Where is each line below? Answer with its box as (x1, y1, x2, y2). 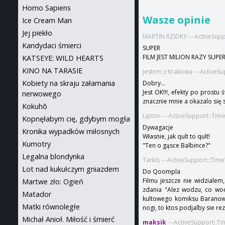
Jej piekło (22, 28, 52, 38)
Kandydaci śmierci (22, 41, 81, 50)
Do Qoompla (143, 167, 181, 176)
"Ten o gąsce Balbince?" (143, 141, 211, 150)
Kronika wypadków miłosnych (22, 127, 120, 136)
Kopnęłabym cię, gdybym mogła (22, 114, 130, 124)
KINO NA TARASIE (22, 66, 82, 75)
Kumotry (22, 139, 51, 149)
